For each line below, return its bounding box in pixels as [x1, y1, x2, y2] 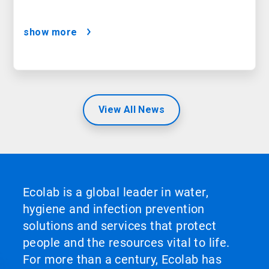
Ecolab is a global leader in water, [23, 185, 208, 200]
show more [23, 26, 77, 38]
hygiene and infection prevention [23, 202, 205, 217]
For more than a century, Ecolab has [23, 252, 222, 267]
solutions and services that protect [23, 219, 216, 234]
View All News [98, 104, 165, 116]
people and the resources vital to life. [23, 235, 230, 250]
